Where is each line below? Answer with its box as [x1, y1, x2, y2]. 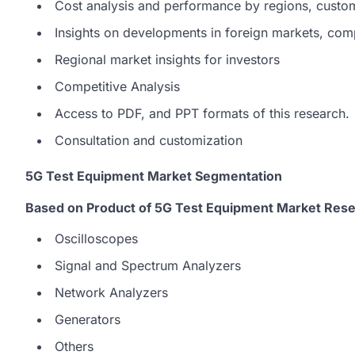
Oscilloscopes [55, 231, 138, 246]
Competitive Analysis [55, 78, 180, 94]
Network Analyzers [55, 284, 168, 300]
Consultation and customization [55, 132, 242, 148]
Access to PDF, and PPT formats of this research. [55, 105, 349, 121]
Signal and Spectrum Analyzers [55, 258, 241, 273]
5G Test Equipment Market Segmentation [25, 168, 282, 184]
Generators [55, 311, 120, 327]
